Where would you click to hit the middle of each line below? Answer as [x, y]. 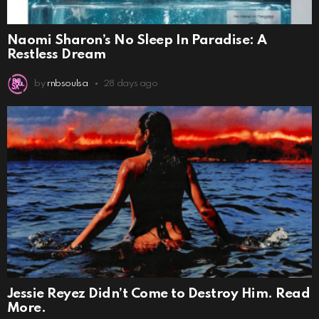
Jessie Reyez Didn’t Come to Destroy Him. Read [159, 293]
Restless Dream [57, 54]
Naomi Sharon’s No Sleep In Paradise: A [137, 40]
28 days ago [130, 83]
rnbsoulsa [67, 83]
